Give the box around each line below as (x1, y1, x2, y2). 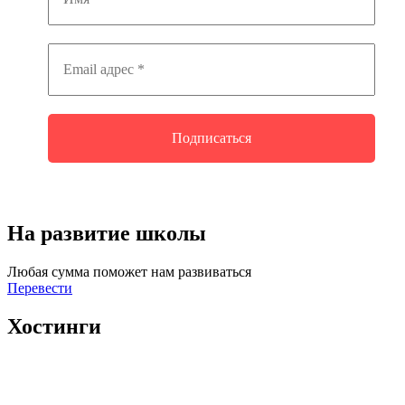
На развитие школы (7, 221, 206, 245)
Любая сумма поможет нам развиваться (7, 263, 251, 279)
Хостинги (7, 314, 101, 338)
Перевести (7, 279, 72, 296)
